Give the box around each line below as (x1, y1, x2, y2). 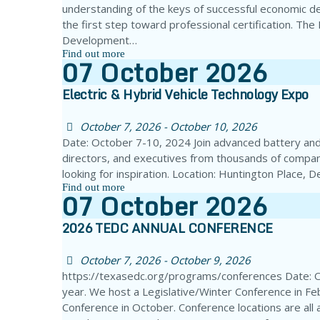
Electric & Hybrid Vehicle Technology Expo (62, 84, 309, 106)
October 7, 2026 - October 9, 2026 (80, 253, 251, 268)
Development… (62, 33, 137, 48)
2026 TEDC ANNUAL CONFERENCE (62, 217, 273, 239)
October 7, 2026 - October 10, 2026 (80, 119, 257, 134)
